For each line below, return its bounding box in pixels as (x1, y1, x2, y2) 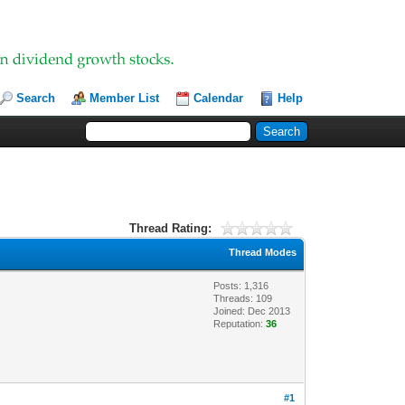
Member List (89, 91, 160, 105)
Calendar (193, 91, 244, 105)
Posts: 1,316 (213, 279, 269, 291)
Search (16, 91, 56, 105)
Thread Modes (229, 246, 297, 258)
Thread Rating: (128, 221, 212, 235)
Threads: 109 (213, 292, 273, 304)
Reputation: (213, 317, 267, 329)
